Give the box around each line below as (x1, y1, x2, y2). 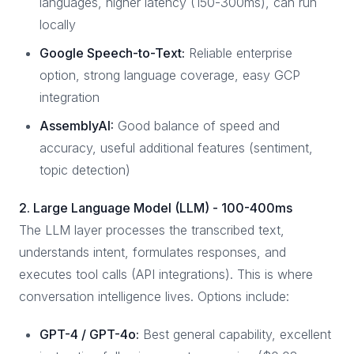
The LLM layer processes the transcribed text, (19, 222, 284, 238)
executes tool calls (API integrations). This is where (19, 266, 313, 282)
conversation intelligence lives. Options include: (19, 288, 289, 304)
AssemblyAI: (40, 118, 114, 134)
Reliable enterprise (185, 45, 292, 61)
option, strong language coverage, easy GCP (40, 67, 300, 83)
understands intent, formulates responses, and (19, 244, 286, 260)
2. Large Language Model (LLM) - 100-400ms (19, 200, 292, 216)
